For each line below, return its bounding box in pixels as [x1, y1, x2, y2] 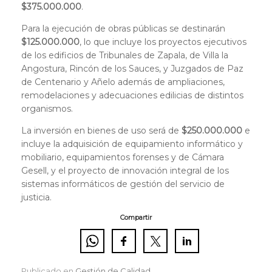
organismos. [21, 103, 73, 115]
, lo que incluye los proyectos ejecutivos [80, 36, 246, 48]
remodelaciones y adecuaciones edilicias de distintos [21, 90, 243, 101]
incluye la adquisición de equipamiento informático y [21, 138, 243, 150]
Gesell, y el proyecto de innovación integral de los [21, 165, 229, 177]
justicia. [21, 192, 52, 203]
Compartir [120, 213, 152, 222]
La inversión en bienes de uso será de [21, 125, 182, 137]
